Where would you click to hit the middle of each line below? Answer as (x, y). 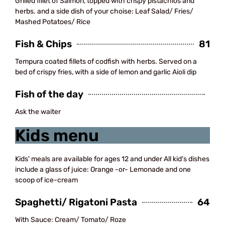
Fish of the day (49, 94)
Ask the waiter (38, 112)
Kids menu (57, 135)
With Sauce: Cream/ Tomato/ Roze (71, 220)
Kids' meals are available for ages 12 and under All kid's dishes (112, 159)
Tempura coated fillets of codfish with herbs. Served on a (106, 62)
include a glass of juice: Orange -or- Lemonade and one (103, 170)
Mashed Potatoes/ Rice (53, 22)
